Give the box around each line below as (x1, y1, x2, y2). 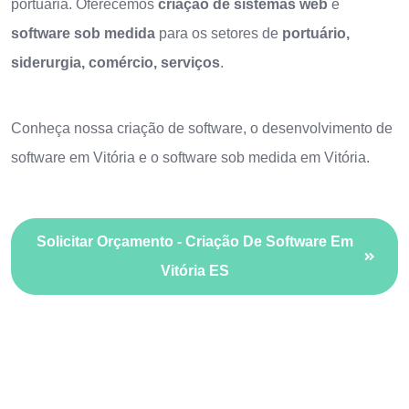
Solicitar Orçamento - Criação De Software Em (37, 234, 353, 249)
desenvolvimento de (262, 121, 393, 136)
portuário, (282, 26, 350, 41)
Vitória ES (161, 263, 229, 278)
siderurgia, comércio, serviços (11, 55, 220, 70)
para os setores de (155, 26, 282, 41)
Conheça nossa (11, 121, 117, 136)
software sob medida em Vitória (163, 150, 366, 165)
